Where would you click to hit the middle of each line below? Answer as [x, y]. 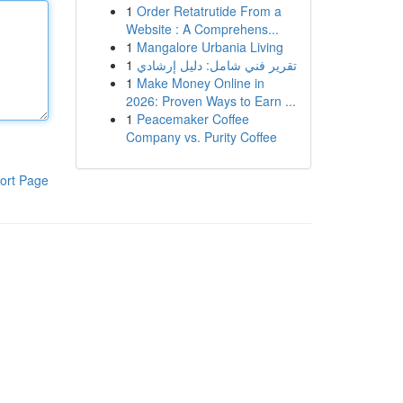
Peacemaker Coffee [193, 119]
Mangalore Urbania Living [210, 47]
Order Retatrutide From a [209, 11]
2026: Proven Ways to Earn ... [210, 101]
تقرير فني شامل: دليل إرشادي [216, 65]
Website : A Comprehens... [202, 29]
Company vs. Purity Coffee [201, 137]
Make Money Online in [200, 83]
